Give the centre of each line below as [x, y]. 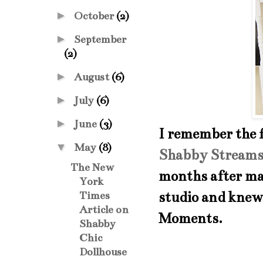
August [93, 77]
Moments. [190, 218]
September [100, 39]
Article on [104, 210]
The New [92, 167]
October [95, 16]
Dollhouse [103, 252]
